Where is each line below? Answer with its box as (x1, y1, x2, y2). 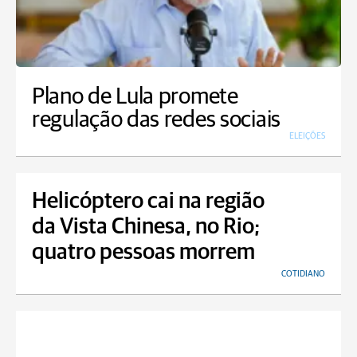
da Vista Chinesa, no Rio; (32, 215, 260, 238)
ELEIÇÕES (289, 131, 325, 140)
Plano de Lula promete (32, 84, 238, 108)
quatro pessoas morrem (32, 241, 255, 264)
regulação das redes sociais (32, 108, 280, 131)
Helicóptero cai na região (32, 190, 265, 213)
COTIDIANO (281, 269, 325, 278)
